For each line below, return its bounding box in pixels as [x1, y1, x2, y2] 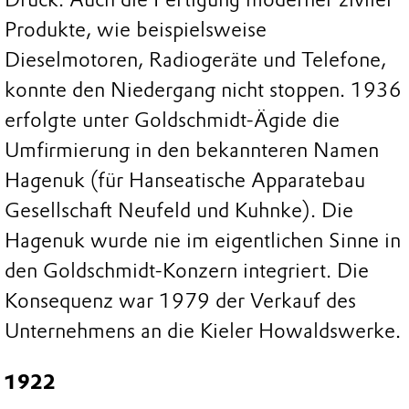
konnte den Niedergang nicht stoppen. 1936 [5, 78, 402, 103]
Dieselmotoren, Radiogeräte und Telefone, [5, 47, 386, 73]
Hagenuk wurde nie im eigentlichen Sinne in [5, 228, 401, 254]
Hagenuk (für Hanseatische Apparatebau [5, 168, 365, 194]
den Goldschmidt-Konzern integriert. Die [5, 258, 369, 284]
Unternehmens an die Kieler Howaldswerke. [5, 319, 401, 344]
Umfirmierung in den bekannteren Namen [5, 138, 379, 163]
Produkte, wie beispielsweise [5, 17, 267, 43]
